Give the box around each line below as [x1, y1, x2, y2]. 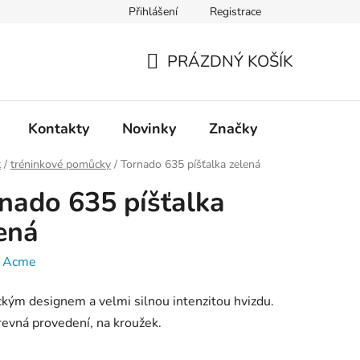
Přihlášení [129, 4, 178, 19]
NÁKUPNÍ [145, 69, 219, 92]
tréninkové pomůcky [10, 157, 111, 173]
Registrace [210, 4, 261, 19]
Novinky [122, 118, 176, 138]
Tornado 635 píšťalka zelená [121, 157, 260, 173]
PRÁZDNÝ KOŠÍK [167, 50, 293, 72]
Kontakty [28, 118, 89, 138]
